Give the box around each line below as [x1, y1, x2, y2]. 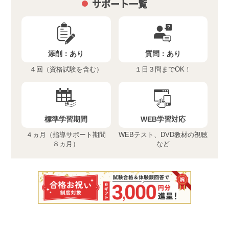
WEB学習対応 [140, 114, 186, 123]
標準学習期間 [44, 114, 88, 123]
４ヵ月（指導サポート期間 [26, 130, 106, 139]
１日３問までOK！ [134, 65, 191, 73]
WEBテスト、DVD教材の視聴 [118, 130, 208, 139]
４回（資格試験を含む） [29, 65, 103, 73]
